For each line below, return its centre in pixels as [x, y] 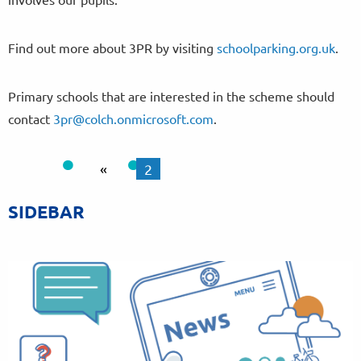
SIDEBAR [46, 212]
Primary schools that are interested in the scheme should [171, 96]
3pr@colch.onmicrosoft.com [133, 119]
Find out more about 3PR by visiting [112, 48]
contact [31, 119]
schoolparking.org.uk [276, 48]
